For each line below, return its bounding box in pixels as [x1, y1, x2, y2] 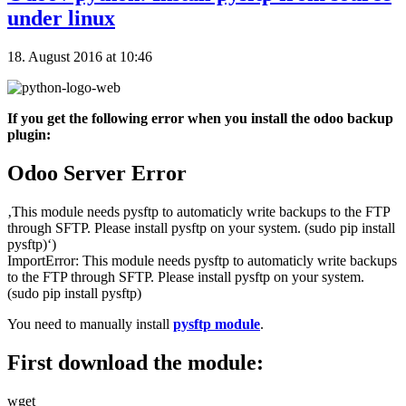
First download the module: [7, 350, 264, 374]
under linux [7, 6, 115, 31]
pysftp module [173, 315, 260, 332]
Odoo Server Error [7, 161, 187, 186]
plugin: [7, 127, 51, 143]
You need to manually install [7, 315, 173, 332]
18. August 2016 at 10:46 [7, 49, 152, 65]
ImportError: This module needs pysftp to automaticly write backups [7, 252, 397, 268]
